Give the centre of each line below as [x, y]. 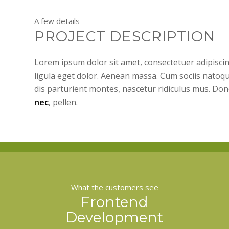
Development [114, 217]
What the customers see [114, 187]
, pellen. [63, 102]
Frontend [114, 202]
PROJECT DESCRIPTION [125, 36]
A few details [57, 21]
